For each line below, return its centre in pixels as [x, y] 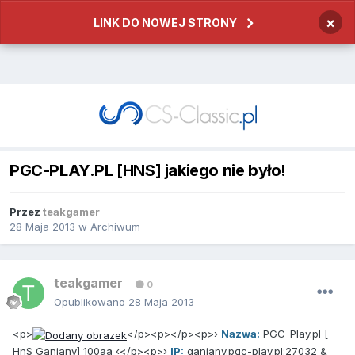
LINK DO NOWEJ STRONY [165, 23]
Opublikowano [91, 302]
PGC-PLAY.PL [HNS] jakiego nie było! [148, 171]
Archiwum [115, 227]
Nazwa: [240, 334]
